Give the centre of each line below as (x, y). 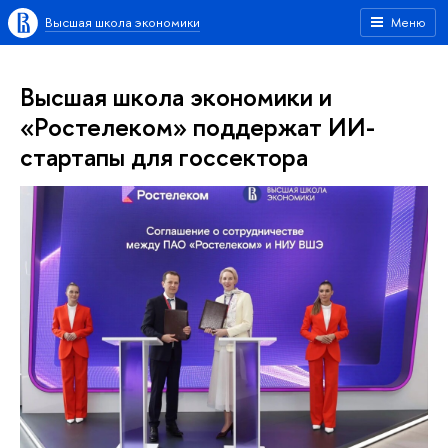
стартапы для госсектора (164, 156)
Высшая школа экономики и (176, 96)
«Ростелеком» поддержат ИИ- (197, 126)
